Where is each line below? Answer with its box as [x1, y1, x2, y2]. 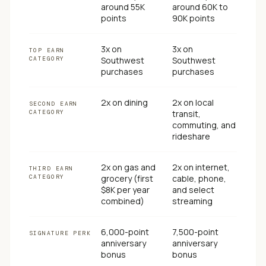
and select [172, 184, 215, 195]
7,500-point [172, 226, 219, 237]
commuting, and [172, 119, 236, 131]
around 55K [100, 1, 145, 12]
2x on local [172, 97, 214, 108]
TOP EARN [29, 46, 65, 54]
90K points [172, 12, 216, 24]
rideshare [172, 131, 211, 142]
